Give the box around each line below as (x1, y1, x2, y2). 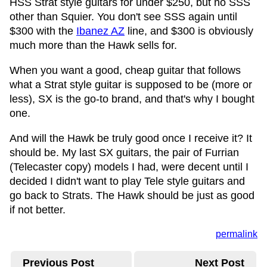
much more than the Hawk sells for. (10, 39, 177, 51)
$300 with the (10, 25, 76, 37)
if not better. (10, 204, 66, 216)
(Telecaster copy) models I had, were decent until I (10, 161, 249, 173)
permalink (216, 229, 257, 239)
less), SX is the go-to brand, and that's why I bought (10, 93, 254, 105)
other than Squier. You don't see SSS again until (10, 11, 237, 23)
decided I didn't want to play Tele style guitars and (10, 175, 245, 187)
